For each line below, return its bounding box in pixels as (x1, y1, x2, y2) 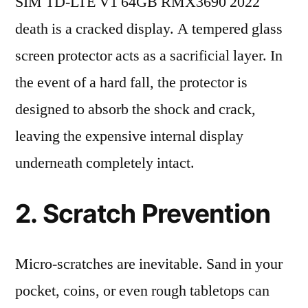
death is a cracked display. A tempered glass (15, 19, 283, 38)
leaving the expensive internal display (15, 126, 243, 146)
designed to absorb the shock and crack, (15, 100, 256, 119)
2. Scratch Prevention (15, 198, 271, 229)
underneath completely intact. (15, 153, 195, 173)
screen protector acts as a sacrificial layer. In (15, 46, 283, 65)
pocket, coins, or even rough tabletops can (15, 281, 269, 300)
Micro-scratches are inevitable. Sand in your (15, 254, 283, 274)
